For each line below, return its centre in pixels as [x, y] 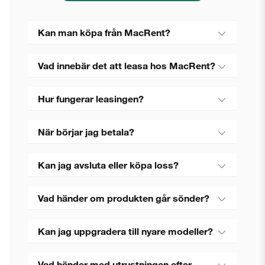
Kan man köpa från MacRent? [104, 32]
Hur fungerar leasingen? [91, 98]
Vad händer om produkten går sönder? [124, 198]
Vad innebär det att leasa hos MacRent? [127, 65]
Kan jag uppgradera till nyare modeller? [125, 231]
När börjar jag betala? [86, 132]
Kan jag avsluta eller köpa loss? [108, 165]
